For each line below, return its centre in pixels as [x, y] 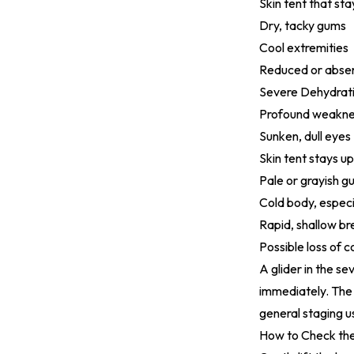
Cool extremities [304, 47]
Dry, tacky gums [303, 25]
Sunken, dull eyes [305, 136]
